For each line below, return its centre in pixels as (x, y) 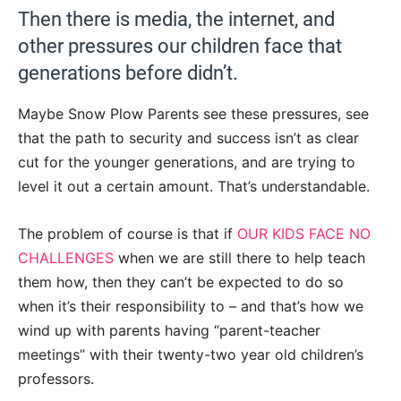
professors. (56, 379)
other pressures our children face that (180, 47)
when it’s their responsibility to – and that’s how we (191, 307)
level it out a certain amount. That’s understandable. (194, 187)
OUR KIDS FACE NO (304, 234)
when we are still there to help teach (239, 258)
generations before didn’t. (128, 73)
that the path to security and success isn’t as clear (188, 138)
